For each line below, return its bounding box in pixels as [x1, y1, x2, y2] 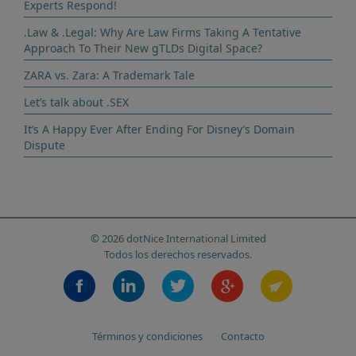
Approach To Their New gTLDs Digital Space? [24, 41, 262, 56]
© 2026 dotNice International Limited [90, 231, 266, 246]
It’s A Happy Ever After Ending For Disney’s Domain [24, 122, 295, 137]
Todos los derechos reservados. [104, 247, 252, 261]
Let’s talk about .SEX [24, 95, 129, 110]
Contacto [220, 329, 265, 343]
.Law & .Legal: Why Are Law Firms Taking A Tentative [24, 25, 301, 40]
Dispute [24, 137, 65, 153]
